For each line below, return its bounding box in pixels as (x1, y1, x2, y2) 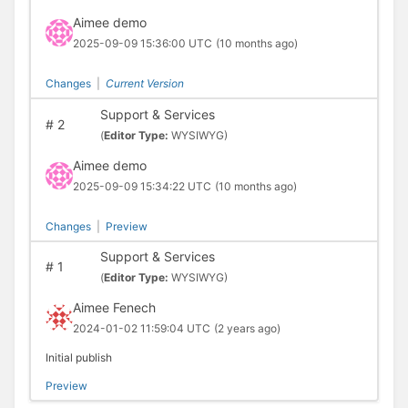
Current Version (105, 76, 184, 91)
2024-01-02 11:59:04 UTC (72, 321, 210, 336)
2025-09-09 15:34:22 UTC (72, 178, 211, 193)
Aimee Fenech (72, 300, 156, 316)
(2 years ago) (213, 321, 280, 336)
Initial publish (45, 351, 112, 365)
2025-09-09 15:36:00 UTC (72, 36, 212, 51)
